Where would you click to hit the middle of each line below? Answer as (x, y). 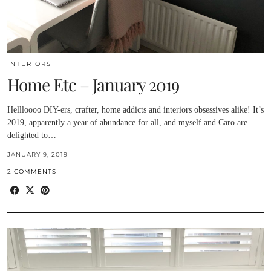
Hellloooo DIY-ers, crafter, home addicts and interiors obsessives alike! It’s (135, 110)
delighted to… (32, 135)
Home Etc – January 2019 (93, 85)
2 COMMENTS (32, 172)
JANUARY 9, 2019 (38, 155)
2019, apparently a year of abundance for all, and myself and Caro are (127, 123)
